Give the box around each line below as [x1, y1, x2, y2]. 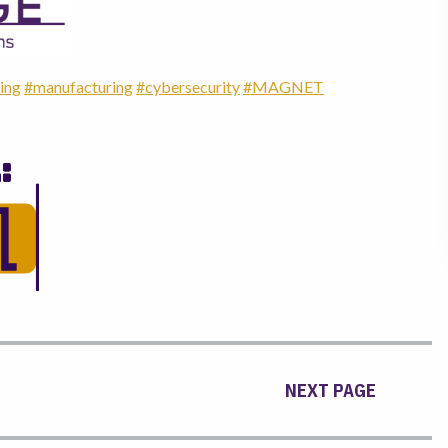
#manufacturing [24, 77, 133, 96]
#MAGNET [243, 77, 324, 96]
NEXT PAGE [285, 379, 376, 402]
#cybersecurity [136, 77, 240, 96]
